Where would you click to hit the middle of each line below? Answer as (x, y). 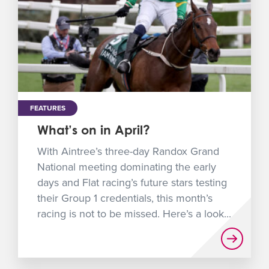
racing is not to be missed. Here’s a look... (134, 213)
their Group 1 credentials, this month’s (125, 198)
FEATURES (48, 108)
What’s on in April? (94, 129)
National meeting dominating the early (127, 167)
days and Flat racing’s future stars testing (132, 182)
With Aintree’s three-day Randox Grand (128, 151)
